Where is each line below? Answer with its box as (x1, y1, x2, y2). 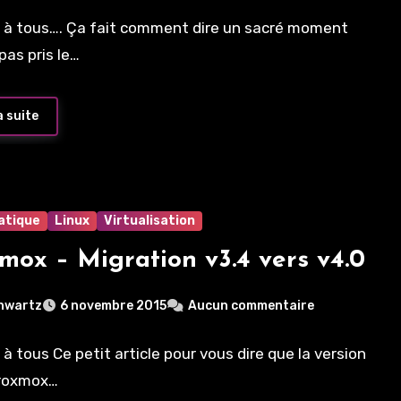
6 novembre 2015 (60, 298, 167, 314)
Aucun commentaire (188, 298, 315, 314)
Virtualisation (104, 212, 196, 228)
